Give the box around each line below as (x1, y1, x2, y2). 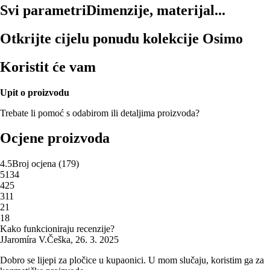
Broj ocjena (12, 159, 56, 169)
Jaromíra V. (4, 234, 47, 245)
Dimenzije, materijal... (86, 2, 225, 18)
